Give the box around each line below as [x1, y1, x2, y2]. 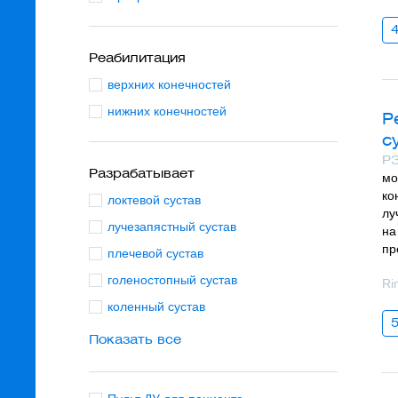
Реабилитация [89, 50, 186, 66]
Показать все [89, 331, 181, 347]
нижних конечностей [107, 104, 227, 118]
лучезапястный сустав [107, 219, 236, 234]
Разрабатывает [89, 165, 195, 181]
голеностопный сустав [107, 273, 237, 287]
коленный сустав [107, 299, 205, 314]
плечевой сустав [107, 246, 203, 260]
